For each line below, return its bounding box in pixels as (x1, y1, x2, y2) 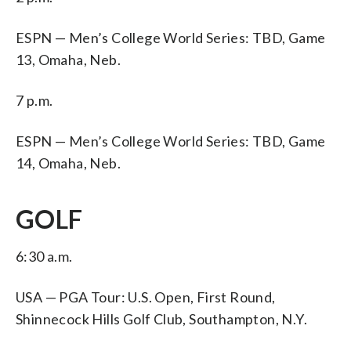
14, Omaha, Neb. (16, 154, 121, 172)
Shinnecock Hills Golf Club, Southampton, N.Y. (16, 309, 307, 327)
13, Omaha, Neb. (16, 50, 121, 68)
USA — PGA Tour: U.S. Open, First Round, (16, 288, 276, 306)
